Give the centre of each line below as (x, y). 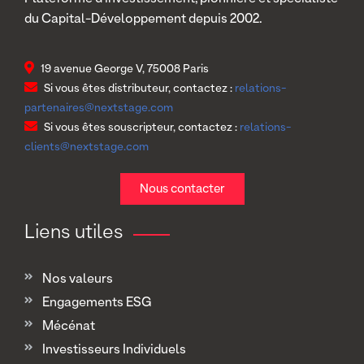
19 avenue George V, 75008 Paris (125, 69)
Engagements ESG (97, 303)
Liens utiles (74, 233)
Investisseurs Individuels (114, 351)
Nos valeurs (78, 280)
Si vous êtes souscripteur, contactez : (141, 128)
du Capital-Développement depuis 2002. (143, 20)
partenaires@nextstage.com (99, 108)
